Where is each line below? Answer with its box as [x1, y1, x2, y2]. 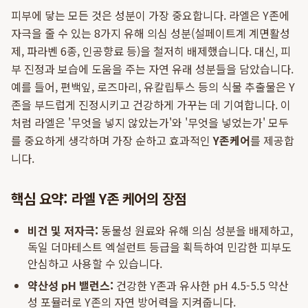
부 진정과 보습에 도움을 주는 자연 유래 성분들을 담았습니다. [11, 60, 294, 77]
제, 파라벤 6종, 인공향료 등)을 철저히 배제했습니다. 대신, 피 [11, 43, 291, 59]
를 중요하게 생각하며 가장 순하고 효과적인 [11, 132, 213, 148]
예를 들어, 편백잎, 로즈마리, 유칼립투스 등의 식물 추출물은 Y [11, 78, 295, 95]
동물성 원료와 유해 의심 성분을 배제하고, [98, 222, 293, 239]
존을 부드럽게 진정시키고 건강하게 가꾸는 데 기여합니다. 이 [11, 96, 291, 113]
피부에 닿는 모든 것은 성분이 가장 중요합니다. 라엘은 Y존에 [11, 7, 289, 23]
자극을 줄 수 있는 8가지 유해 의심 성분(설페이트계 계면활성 [11, 25, 290, 41]
